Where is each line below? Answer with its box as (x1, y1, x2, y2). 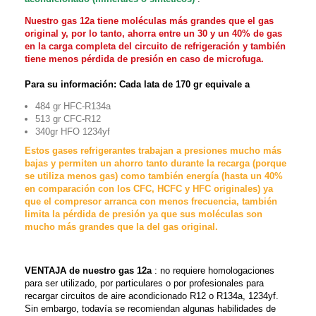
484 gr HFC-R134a (35, 101, 111, 111)
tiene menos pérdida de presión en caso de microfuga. (25, 54, 264, 64)
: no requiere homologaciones (152, 265, 274, 276)
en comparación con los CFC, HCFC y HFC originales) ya (25, 183, 273, 194)
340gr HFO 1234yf (35, 126, 110, 137)
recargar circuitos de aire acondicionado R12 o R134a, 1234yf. (25, 291, 279, 301)
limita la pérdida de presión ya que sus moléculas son (25, 209, 262, 219)
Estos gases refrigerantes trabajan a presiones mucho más (25, 145, 281, 156)
